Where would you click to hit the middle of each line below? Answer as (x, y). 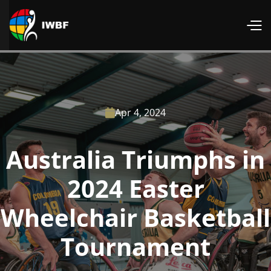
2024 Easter (135, 189)
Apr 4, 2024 (140, 113)
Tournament (135, 247)
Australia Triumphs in (135, 160)
